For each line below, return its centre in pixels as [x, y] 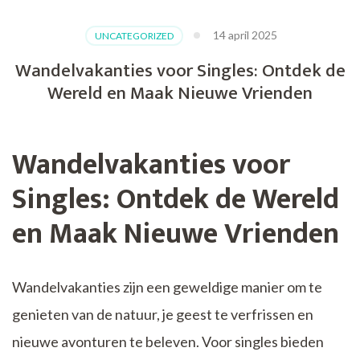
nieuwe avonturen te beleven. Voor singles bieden [168, 342]
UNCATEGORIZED [134, 36]
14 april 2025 [245, 35]
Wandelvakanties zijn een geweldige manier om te [167, 287]
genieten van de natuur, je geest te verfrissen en [163, 315]
